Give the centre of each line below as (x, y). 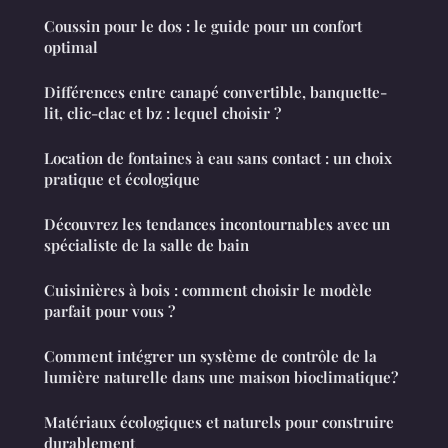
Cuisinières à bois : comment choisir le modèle (208, 290)
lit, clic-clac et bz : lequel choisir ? (162, 113)
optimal (71, 47)
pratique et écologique (122, 179)
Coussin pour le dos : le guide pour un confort (203, 26)
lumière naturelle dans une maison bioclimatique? (221, 377)
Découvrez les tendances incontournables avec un (217, 224)
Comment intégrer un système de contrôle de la (210, 356)
